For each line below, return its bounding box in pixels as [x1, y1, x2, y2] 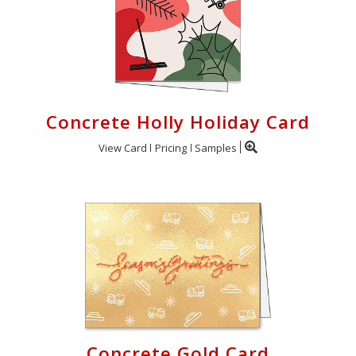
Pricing [155, 141, 187, 155]
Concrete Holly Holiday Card [46, 110, 310, 134]
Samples [195, 141, 237, 155]
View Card [99, 141, 147, 155]
